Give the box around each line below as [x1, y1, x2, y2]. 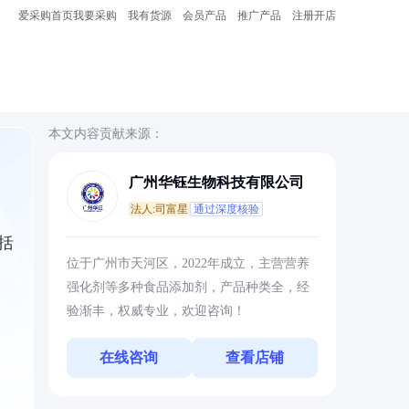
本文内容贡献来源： [47, 127, 163, 141]
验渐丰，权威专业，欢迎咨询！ [66, 304, 246, 318]
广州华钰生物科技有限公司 [128, 174, 304, 190]
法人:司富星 [130, 203, 188, 215]
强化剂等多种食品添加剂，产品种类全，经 [66, 280, 309, 294]
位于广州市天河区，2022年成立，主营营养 [66, 257, 309, 270]
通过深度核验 [193, 203, 259, 215]
